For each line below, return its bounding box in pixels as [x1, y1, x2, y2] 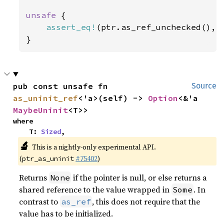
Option [148, 93, 178, 103]
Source [191, 81, 216, 90]
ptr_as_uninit [22, 154, 74, 163]
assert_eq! [46, 22, 96, 32]
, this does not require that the [92, 196, 200, 207]
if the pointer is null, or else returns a [71, 172, 207, 183]
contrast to [19, 196, 60, 207]
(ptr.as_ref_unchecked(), [96, 22, 221, 32]
